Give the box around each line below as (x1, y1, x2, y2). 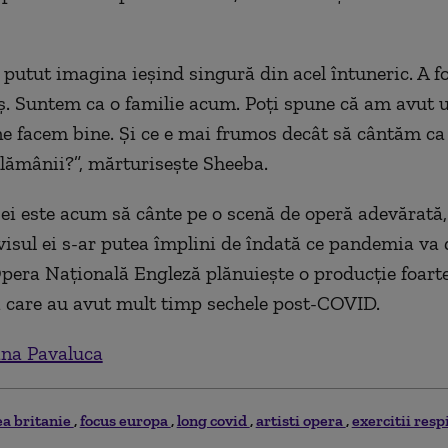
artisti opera (255, 410, 346, 430)
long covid (176, 410, 250, 430)
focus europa (79, 410, 171, 430)
